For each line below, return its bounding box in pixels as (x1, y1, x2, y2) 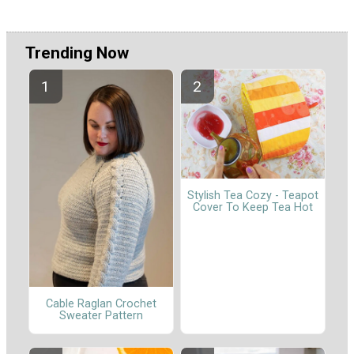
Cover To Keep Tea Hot (193, 201, 313, 215)
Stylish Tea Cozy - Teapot (187, 189, 318, 203)
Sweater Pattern (59, 309, 143, 323)
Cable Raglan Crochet (46, 297, 156, 311)
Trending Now (25, 43, 129, 62)
